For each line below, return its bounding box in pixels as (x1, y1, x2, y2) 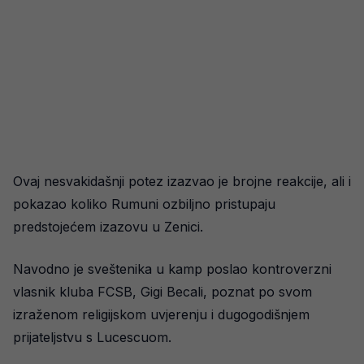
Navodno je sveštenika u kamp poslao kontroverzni (13, 260, 331, 277)
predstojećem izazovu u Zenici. (13, 218, 203, 235)
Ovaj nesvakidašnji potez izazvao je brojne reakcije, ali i (13, 172, 351, 189)
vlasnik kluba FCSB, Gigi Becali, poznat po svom (13, 283, 312, 300)
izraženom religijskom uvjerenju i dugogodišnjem (13, 305, 310, 323)
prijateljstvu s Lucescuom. (13, 328, 171, 345)
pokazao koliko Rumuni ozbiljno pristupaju (13, 195, 275, 212)
